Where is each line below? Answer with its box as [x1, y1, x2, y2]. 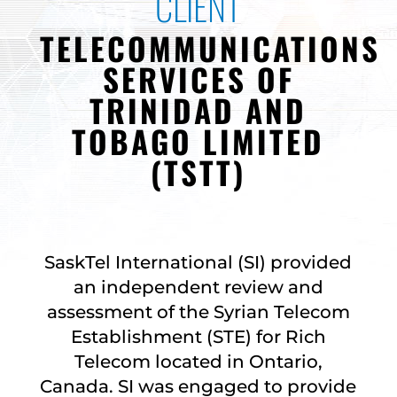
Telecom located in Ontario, [74, 351, 323, 372]
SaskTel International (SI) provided [44, 252, 353, 273]
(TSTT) [151, 149, 246, 195]
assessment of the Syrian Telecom [46, 301, 350, 323]
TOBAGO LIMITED [72, 118, 325, 164]
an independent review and [73, 276, 323, 298]
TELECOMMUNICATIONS [39, 25, 380, 71]
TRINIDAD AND [90, 87, 307, 133]
